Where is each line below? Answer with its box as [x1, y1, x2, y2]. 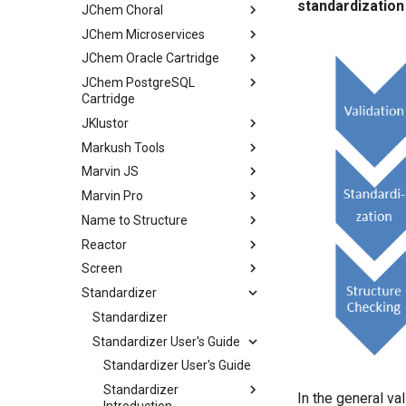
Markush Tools [82, 140, 165, 155]
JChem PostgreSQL [82, 75, 195, 90]
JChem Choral [82, 2, 163, 17]
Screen [82, 261, 122, 276]
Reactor [82, 237, 127, 252]
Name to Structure [82, 212, 188, 227]
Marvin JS [82, 164, 139, 179]
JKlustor [82, 115, 129, 130]
